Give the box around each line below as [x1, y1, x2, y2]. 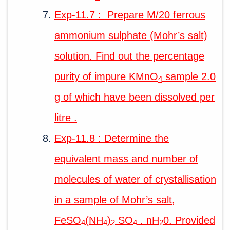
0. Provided [163, 214, 215, 226]
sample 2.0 [162, 70, 216, 82]
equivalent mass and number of [54, 152, 198, 164]
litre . [54, 111, 77, 123]
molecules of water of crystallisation [54, 173, 216, 185]
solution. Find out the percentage [54, 50, 204, 62]
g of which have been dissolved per [54, 91, 215, 103]
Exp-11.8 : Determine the [54, 132, 169, 144]
